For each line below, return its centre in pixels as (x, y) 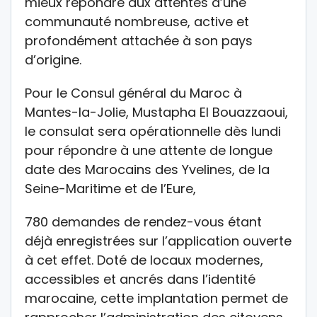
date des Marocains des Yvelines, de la (147, 170)
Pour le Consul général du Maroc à (133, 93)
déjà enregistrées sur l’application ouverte (158, 241)
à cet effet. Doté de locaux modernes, (144, 260)
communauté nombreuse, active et (137, 22)
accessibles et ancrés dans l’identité (140, 279)
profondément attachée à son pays (139, 41)
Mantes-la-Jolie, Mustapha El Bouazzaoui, (156, 113)
